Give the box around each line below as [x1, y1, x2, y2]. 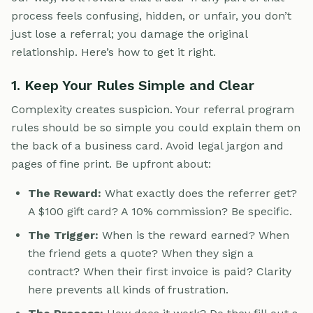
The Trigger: [28, 228, 99, 242]
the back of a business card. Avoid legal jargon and [11, 139, 284, 153]
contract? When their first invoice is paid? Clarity [28, 265, 291, 279]
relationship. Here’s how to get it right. [11, 45, 216, 59]
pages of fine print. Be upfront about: [11, 157, 211, 171]
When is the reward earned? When [99, 228, 289, 242]
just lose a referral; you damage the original [11, 27, 247, 41]
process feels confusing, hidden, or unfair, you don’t [11, 9, 291, 23]
